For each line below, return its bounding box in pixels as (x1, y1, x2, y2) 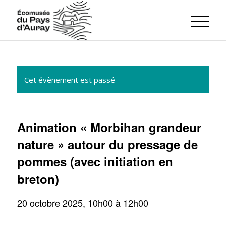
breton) (17, 170, 59, 187)
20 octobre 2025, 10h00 (17, 196, 113, 209)
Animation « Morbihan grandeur (17, 119, 201, 136)
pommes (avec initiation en (17, 153, 173, 170)
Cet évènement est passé (24, 75, 115, 85)
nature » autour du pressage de (17, 136, 198, 153)
